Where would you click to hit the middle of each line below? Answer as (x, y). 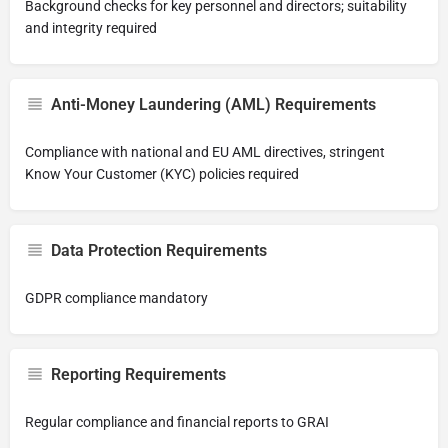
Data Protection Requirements (159, 250)
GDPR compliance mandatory (116, 298)
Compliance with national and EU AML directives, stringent (205, 152)
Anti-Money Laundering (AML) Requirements (213, 104)
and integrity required (91, 28)
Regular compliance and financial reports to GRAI (177, 422)
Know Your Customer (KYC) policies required (162, 174)
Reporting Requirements (138, 374)
